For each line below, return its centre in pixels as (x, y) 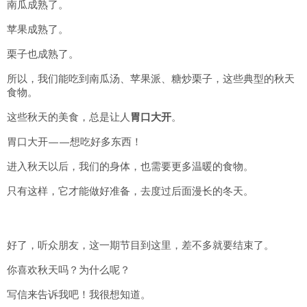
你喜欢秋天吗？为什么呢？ (69, 270)
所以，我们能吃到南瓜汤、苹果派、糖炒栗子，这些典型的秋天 (151, 78)
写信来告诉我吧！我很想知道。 (79, 294)
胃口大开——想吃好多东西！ (74, 142)
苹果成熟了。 (38, 29)
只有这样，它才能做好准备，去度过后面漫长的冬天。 (130, 191)
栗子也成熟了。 (43, 54)
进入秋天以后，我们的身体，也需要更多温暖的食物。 (130, 166)
